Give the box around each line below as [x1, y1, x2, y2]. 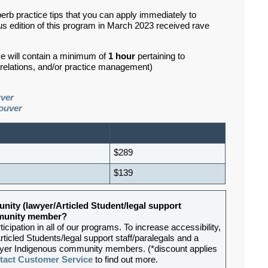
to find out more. [93, 254, 158, 264]
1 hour [108, 51, 135, 61]
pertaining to [135, 51, 185, 61]
